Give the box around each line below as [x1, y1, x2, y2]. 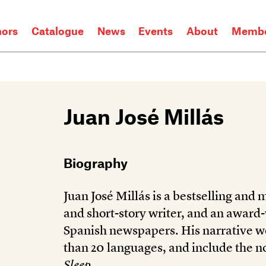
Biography [64, 155, 128, 171]
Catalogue [31, 24, 84, 38]
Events [138, 24, 173, 38]
